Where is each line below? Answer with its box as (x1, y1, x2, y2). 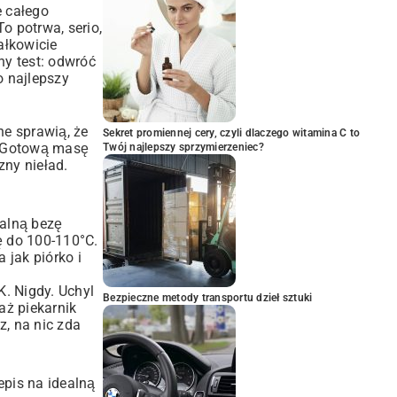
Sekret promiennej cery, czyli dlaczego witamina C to (103, 127, 360, 139)
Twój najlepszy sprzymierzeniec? (103, 141, 264, 153)
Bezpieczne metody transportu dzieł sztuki (103, 292, 313, 304)
